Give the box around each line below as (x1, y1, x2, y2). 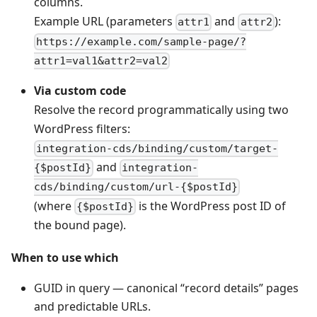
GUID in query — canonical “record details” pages (34, 280, 299, 296)
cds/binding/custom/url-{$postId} (34, 180, 238, 194)
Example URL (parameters (34, 13, 175, 30)
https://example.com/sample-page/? (36, 35, 247, 48)
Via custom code (34, 83, 126, 98)
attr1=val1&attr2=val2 (34, 54, 168, 67)
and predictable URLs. (34, 299, 151, 315)
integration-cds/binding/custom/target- (36, 142, 279, 156)
